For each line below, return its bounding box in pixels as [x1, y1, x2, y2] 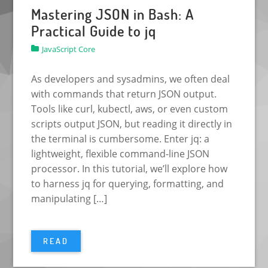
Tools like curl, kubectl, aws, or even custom [31, 102, 229, 115]
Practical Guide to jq [31, 21, 157, 40]
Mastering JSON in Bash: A [31, 4, 194, 23]
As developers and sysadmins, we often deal [31, 72, 230, 86]
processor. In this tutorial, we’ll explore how [31, 162, 228, 175]
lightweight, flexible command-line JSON [31, 147, 210, 160]
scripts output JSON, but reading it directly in [31, 117, 233, 130]
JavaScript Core [42, 43, 96, 54]
